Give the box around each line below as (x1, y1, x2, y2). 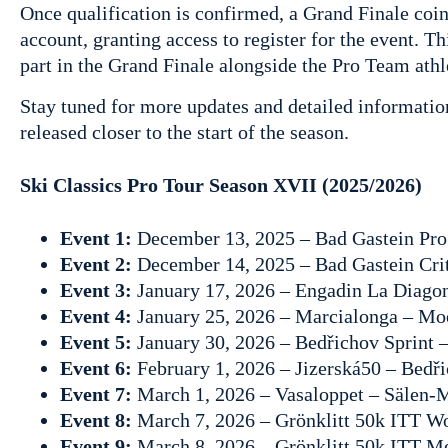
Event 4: (60, 304, 137, 327)
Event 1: (60, 226, 137, 249)
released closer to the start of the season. (20, 121, 349, 144)
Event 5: (60, 330, 137, 353)
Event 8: (60, 408, 137, 431)
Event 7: (60, 382, 137, 405)
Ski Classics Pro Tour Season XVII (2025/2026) (20, 174, 422, 196)
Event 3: (60, 278, 137, 301)
